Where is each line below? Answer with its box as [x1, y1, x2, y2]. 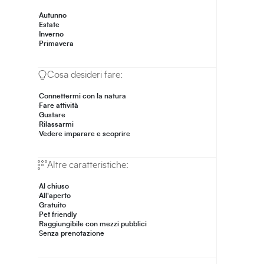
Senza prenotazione [39, 230, 104, 237]
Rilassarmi [39, 121, 74, 128]
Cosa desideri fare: [47, 70, 123, 80]
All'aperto [39, 192, 71, 200]
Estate [39, 21, 60, 29]
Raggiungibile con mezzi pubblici [39, 220, 147, 228]
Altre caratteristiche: [47, 160, 129, 170]
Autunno [39, 12, 67, 19]
